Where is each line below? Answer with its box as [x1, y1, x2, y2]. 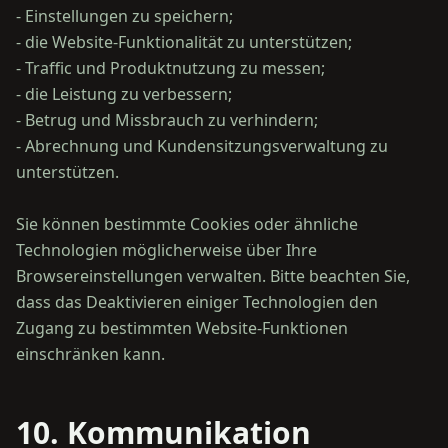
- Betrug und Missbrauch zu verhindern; [16, 109, 318, 131]
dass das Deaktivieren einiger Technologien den [16, 291, 378, 313]
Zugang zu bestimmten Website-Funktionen [16, 317, 348, 339]
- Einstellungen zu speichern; [16, 5, 233, 27]
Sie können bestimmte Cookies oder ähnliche [16, 213, 358, 235]
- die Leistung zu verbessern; [16, 83, 232, 105]
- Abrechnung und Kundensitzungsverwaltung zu [16, 135, 388, 157]
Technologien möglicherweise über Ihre [16, 239, 317, 261]
